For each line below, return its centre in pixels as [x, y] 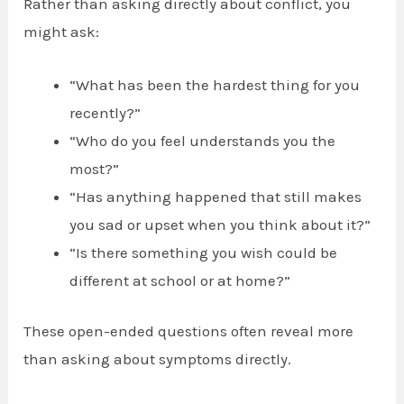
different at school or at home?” [180, 280]
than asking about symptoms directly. [158, 359]
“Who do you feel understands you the [203, 140]
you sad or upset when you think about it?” [220, 224]
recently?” [106, 112]
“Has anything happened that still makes [216, 196]
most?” [95, 168]
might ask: [62, 32]
